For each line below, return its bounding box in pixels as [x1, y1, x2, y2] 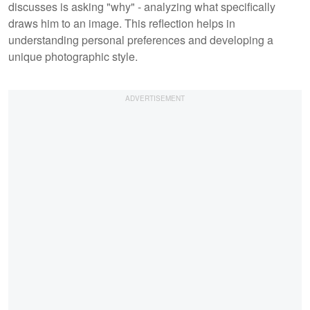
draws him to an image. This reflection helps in [8, 15, 235, 31]
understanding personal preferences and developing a [8, 31, 273, 48]
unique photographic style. [8, 48, 140, 64]
